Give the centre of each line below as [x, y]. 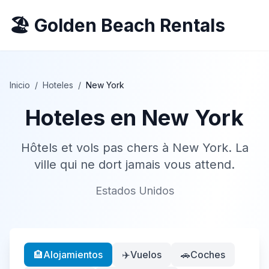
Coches [208, 255]
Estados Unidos [134, 191]
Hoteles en [83, 118]
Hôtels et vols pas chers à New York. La [134, 148]
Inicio [20, 85]
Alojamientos [73, 255]
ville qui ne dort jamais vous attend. [134, 165]
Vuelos [146, 255]
